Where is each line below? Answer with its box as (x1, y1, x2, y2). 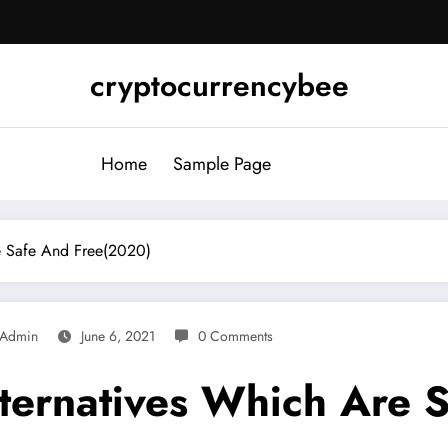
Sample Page (173, 150, 271, 177)
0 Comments (198, 325, 273, 346)
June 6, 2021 (81, 325, 155, 346)
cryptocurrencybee (89, 63, 349, 107)
